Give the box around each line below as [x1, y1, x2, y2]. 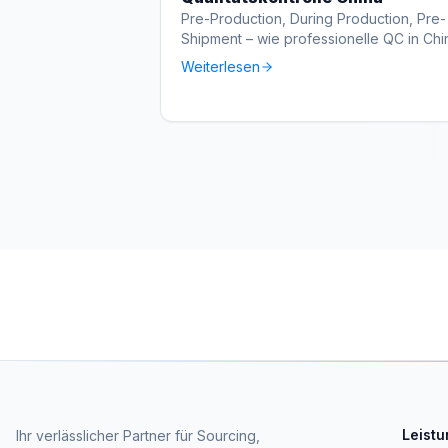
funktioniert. [181, 50, 258, 67]
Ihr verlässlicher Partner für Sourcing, [16, 427, 260, 444]
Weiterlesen [181, 58, 260, 75]
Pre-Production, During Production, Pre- [181, 10, 446, 27]
